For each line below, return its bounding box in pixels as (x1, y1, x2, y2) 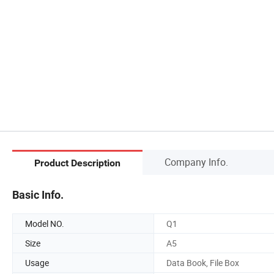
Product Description (34, 157, 120, 169)
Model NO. (25, 217, 64, 229)
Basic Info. (12, 188, 64, 201)
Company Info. (165, 155, 228, 169)
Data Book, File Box (166, 256, 239, 268)
